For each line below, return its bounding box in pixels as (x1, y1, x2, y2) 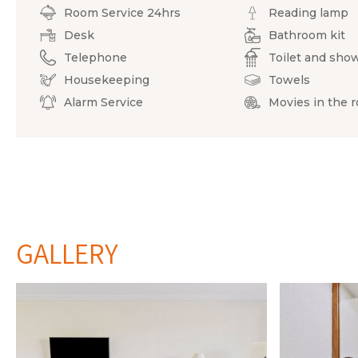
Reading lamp (268, 5, 349, 20)
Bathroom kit (268, 27, 346, 42)
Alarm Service (64, 94, 143, 109)
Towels (268, 72, 311, 87)
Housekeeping (64, 72, 149, 87)
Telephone (64, 50, 127, 65)
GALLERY (16, 234, 118, 272)
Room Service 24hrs (64, 5, 181, 20)
